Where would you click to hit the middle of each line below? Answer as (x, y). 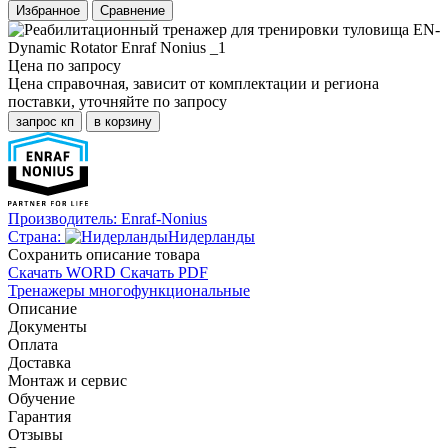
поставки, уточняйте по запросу (117, 101)
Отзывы (35, 434)
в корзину (123, 121)
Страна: (36, 236)
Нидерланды (211, 236)
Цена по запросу (64, 65)
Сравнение (132, 10)
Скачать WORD (62, 272)
